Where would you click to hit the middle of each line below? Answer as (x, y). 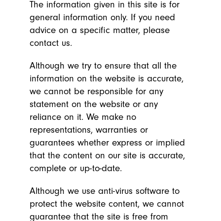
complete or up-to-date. (76, 168)
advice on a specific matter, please (100, 30)
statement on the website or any (94, 104)
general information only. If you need (102, 17)
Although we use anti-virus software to (105, 191)
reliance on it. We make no (83, 117)
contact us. (51, 43)
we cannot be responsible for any (96, 91)
